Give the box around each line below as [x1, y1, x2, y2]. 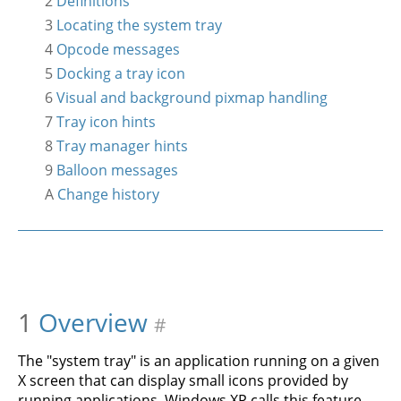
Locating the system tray [56, 15, 222, 35]
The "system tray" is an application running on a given [18, 351, 380, 371]
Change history [57, 184, 159, 204]
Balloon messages [56, 160, 178, 180]
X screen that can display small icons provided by [18, 371, 348, 390]
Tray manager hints [56, 136, 188, 156]
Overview [38, 305, 148, 339]
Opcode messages [56, 39, 180, 59]
